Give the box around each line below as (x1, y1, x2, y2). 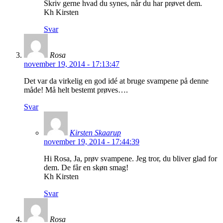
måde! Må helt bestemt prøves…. (24, 86, 128, 95)
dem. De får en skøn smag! (44, 163, 128, 172)
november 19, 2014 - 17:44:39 (44, 137, 139, 146)
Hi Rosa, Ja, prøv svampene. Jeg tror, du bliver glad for (44, 154, 217, 163)
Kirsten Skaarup (70, 128, 121, 137)
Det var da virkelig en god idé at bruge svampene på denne (24, 77, 209, 86)
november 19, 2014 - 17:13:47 (24, 60, 119, 69)
